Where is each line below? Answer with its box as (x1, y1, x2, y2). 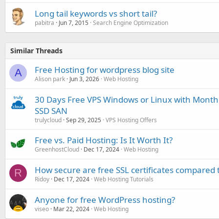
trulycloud (35, 116, 62, 125)
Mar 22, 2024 (53, 205, 89, 214)
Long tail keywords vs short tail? (35, 8, 157, 20)
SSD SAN (35, 105, 67, 117)
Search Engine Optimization (93, 19, 168, 27)
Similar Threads (10, 46, 63, 56)
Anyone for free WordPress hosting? (35, 194, 175, 206)
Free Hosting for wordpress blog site (35, 64, 175, 76)
